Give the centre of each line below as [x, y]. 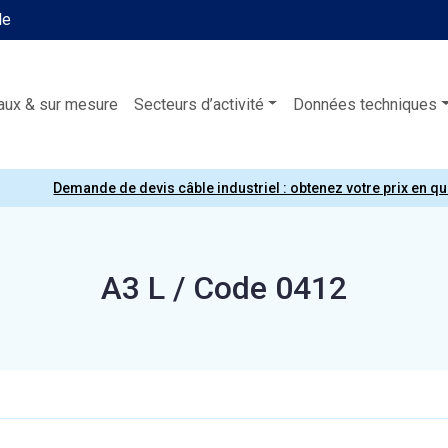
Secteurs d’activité [198, 104]
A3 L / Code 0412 [223, 287]
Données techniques [365, 104]
